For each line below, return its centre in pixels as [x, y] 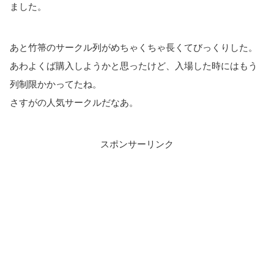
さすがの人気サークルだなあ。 [74, 103]
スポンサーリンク [137, 144]
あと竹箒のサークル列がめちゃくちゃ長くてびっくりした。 [134, 48]
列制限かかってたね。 [56, 84]
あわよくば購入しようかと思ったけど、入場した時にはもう [134, 66]
